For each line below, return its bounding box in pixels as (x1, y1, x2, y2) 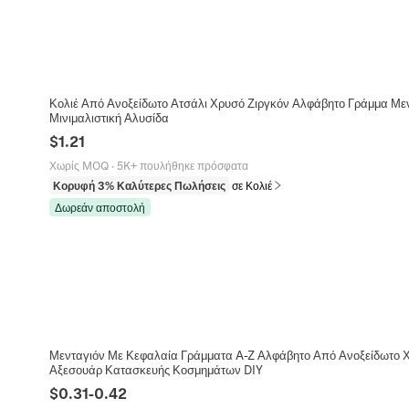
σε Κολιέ (231, 179, 272, 193)
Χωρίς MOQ (48, 159, 109, 173)
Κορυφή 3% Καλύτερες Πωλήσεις (52, 179, 225, 193)
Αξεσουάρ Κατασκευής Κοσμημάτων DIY (48, 362, 263, 376)
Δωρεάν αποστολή (54, 201, 145, 215)
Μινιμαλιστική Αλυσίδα (48, 110, 169, 125)
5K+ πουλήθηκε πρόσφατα (116, 159, 248, 173)
